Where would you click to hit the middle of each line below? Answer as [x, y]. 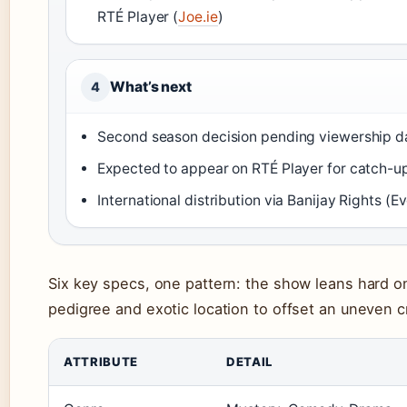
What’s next [151, 87]
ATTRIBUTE [101, 362]
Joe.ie [198, 17]
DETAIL [249, 362]
